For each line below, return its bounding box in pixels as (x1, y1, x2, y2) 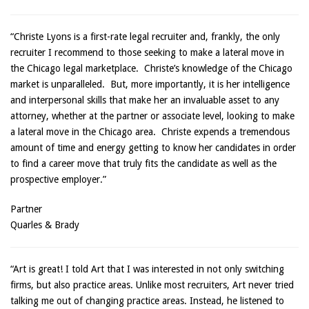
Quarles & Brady (10, 219, 79, 230)
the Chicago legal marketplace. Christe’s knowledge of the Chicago (10, 63, 292, 74)
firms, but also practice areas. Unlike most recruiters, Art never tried (10, 279, 294, 290)
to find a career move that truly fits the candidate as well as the (10, 158, 277, 169)
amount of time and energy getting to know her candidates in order (10, 142, 296, 153)
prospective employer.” (10, 174, 106, 185)
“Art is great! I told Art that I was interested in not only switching (10, 263, 284, 275)
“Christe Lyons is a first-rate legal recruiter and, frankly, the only (10, 31, 280, 42)
